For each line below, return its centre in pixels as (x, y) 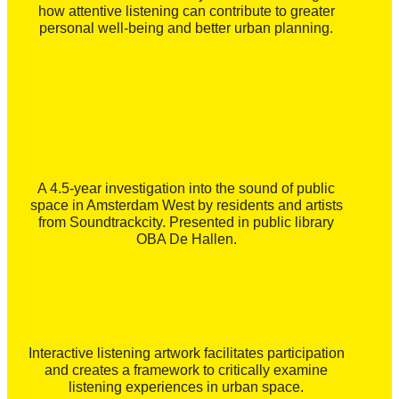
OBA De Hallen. (186, 239)
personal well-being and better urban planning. (187, 28)
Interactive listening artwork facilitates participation (186, 353)
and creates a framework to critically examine (187, 370)
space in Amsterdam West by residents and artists (186, 205)
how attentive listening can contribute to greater (186, 12)
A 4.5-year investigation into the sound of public (187, 188)
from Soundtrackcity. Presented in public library (187, 222)
